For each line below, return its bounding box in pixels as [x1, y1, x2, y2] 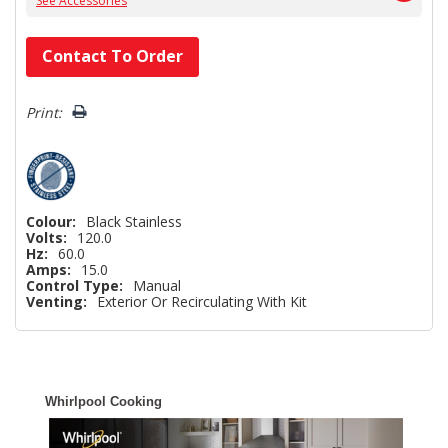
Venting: [26, 291, 87, 311]
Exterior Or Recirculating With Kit [97, 291, 307, 311]
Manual [133, 275, 181, 295]
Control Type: [26, 275, 123, 295]
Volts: [26, 227, 67, 247]
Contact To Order [42, 44, 183, 67]
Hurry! [26, 37, 68, 57]
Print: [26, 102, 62, 122]
